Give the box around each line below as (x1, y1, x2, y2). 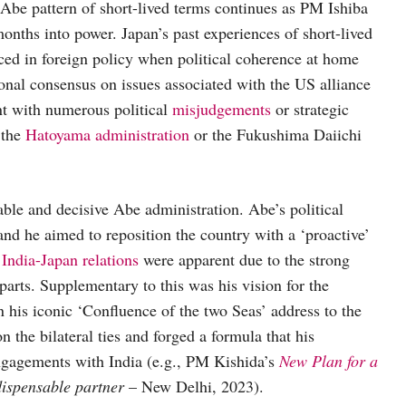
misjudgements (172, 97, 271, 120)
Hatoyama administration (25, 122, 189, 145)
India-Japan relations (2, 247, 139, 270)
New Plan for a (279, 349, 378, 372)
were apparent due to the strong (139, 247, 350, 270)
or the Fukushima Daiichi (189, 122, 362, 145)
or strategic (271, 97, 349, 120)
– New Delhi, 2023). (124, 374, 269, 397)
